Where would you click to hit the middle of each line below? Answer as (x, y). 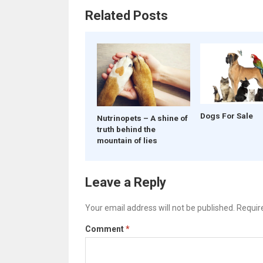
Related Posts (126, 16)
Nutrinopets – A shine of (142, 118)
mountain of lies (127, 140)
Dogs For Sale (227, 116)
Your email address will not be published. (160, 208)
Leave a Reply (125, 182)
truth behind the (126, 129)
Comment (105, 229)
